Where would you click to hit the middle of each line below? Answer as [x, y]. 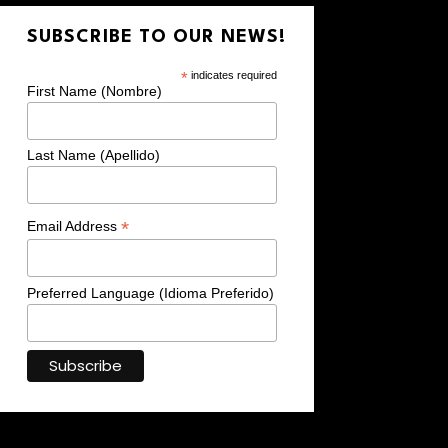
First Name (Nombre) [95, 90]
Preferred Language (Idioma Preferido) [151, 293]
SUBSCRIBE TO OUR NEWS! [157, 36]
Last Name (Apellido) [94, 155]
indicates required [232, 74]
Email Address [74, 226]
